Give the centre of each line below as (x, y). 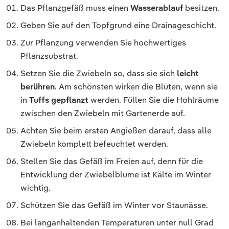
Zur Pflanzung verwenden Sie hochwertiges (103, 43)
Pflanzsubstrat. (49, 56)
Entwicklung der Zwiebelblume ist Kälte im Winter (116, 175)
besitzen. (202, 8)
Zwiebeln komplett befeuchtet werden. (94, 144)
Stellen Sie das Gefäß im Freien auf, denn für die (112, 162)
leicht (188, 74)
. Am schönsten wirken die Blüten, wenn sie (136, 87)
